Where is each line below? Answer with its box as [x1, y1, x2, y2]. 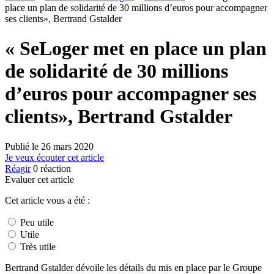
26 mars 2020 [41, 141, 94, 152]
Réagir [5, 163, 31, 174]
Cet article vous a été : [5, 194, 90, 206]
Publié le [5, 141, 41, 152]
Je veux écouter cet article [5, 152, 104, 163]
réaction [38, 163, 71, 174]
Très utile [18, 241, 56, 252]
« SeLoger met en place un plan [5, 37, 267, 60]
